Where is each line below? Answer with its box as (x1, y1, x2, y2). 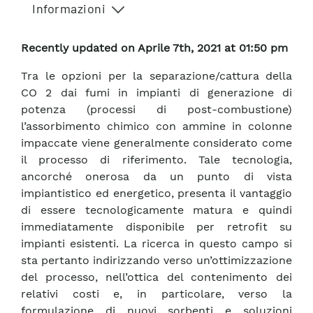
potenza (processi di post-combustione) (21, 103, 292, 117)
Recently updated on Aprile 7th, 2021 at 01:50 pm (21, 41, 288, 55)
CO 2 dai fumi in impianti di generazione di (21, 86, 292, 100)
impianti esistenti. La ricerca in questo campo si (21, 237, 292, 251)
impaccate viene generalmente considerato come (21, 136, 292, 150)
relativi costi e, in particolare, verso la (21, 287, 292, 301)
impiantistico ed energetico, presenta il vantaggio (21, 187, 292, 201)
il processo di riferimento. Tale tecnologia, (21, 153, 292, 167)
